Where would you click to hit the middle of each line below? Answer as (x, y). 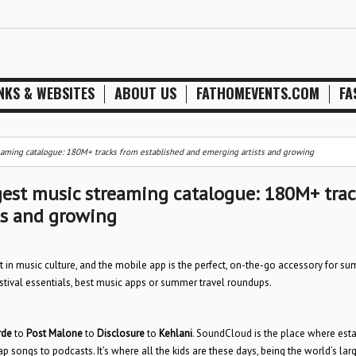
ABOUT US (145, 93)
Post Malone (54, 333)
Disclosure (120, 333)
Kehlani (175, 333)
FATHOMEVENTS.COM (257, 93)
